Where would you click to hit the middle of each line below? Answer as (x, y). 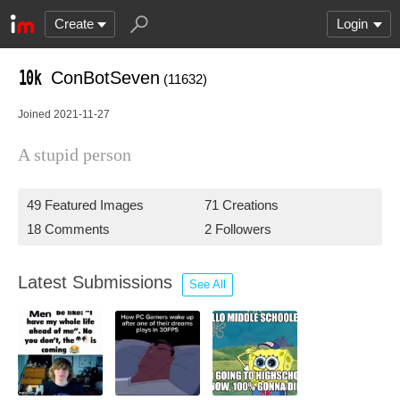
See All (208, 284)
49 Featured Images (85, 205)
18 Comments (68, 229)
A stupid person (75, 154)
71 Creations (242, 205)
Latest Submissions (98, 282)
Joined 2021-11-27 (64, 114)
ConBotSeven (105, 78)
